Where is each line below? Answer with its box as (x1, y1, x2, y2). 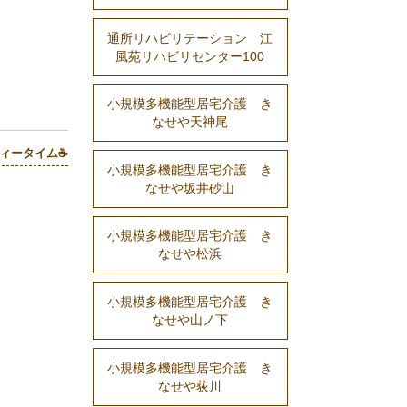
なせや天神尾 (152, 114, 229, 130)
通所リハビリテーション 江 (107, 30, 273, 45)
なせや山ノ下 (152, 313, 229, 328)
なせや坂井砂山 (145, 181, 235, 196)
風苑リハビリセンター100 (115, 48, 265, 64)
